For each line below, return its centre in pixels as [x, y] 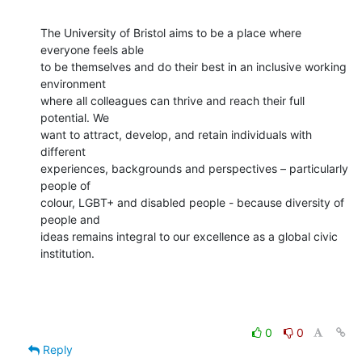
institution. [67, 253]
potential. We [75, 117]
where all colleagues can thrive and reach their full [173, 100]
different [63, 151]
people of [65, 185]
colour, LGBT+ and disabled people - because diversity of [192, 202]
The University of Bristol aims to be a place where [171, 32]
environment [73, 83]
